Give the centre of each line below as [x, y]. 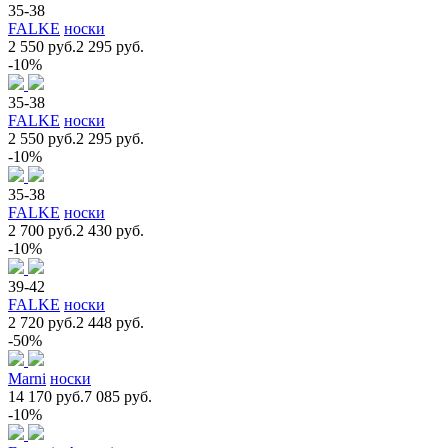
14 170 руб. [46, 396]
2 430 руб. [110, 230]
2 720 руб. [42, 322]
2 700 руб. [42, 230]
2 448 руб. [110, 322]
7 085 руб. [118, 396]
